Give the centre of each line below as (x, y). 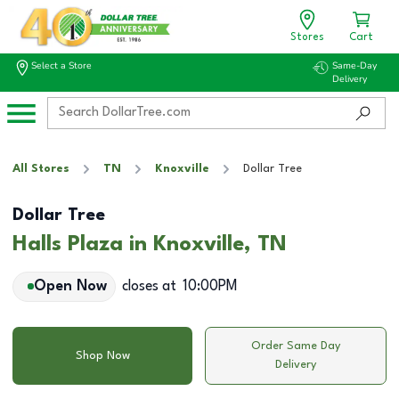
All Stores (41, 169)
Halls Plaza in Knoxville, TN (150, 244)
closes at (149, 286)
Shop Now (102, 355)
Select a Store (61, 65)
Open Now (70, 286)
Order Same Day (296, 346)
